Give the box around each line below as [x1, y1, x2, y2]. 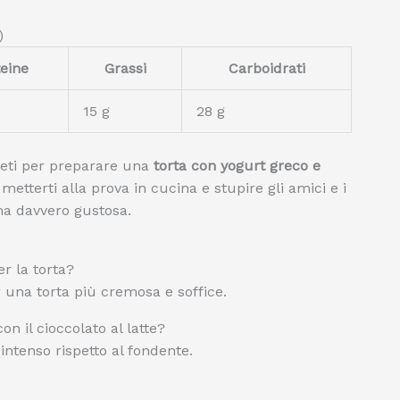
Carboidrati [228, 60, 305, 77]
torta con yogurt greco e [154, 157, 321, 174]
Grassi [104, 60, 146, 77]
